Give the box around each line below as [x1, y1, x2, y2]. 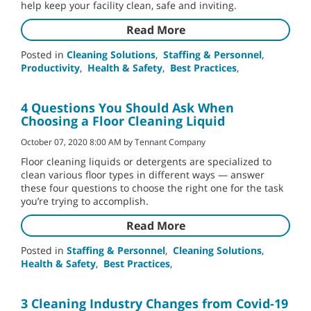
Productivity [21, 61, 80, 75]
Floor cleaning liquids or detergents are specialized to [21, 155, 271, 169]
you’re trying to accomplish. [21, 194, 149, 208]
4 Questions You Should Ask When [21, 99, 234, 117]
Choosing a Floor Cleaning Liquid [21, 112, 225, 130]
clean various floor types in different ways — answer [21, 168, 264, 182]
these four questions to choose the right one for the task [21, 181, 283, 195]
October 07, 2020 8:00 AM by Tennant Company [21, 136, 205, 148]
